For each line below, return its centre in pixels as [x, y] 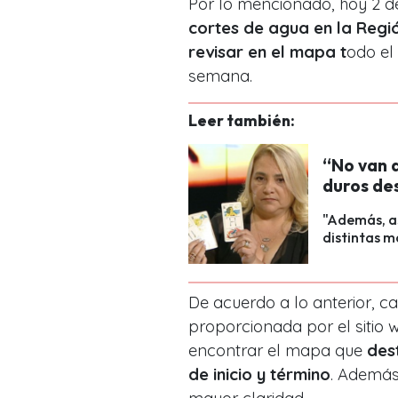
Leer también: [242, 121]
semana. [220, 76]
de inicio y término [259, 375]
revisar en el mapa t [267, 52]
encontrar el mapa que [275, 351]
